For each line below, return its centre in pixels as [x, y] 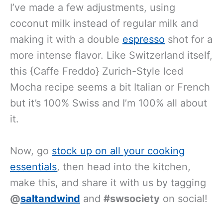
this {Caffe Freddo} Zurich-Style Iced [97, 71]
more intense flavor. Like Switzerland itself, [111, 55]
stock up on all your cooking [118, 151]
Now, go [31, 151]
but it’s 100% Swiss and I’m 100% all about [109, 103]
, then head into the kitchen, [124, 167]
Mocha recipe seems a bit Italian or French [110, 87]
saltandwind [50, 198]
